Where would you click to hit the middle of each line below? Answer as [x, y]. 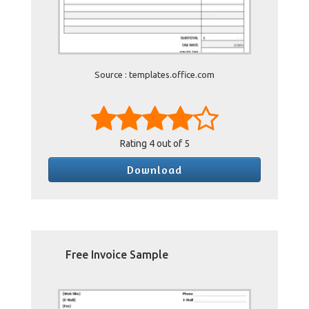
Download [154, 170]
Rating [134, 143]
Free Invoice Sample [117, 255]
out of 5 [172, 143]
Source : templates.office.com [154, 74]
